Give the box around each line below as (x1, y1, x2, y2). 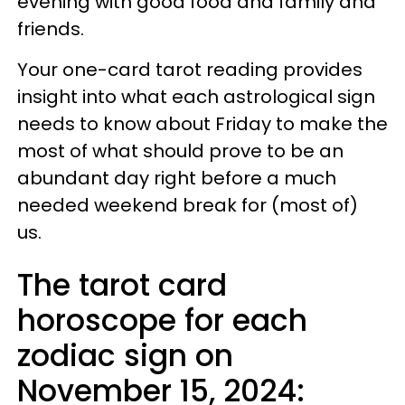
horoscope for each (17, 299, 307, 342)
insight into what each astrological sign (17, 84, 375, 109)
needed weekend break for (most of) (17, 193, 358, 218)
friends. (17, 16, 89, 42)
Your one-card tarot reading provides (17, 57, 363, 82)
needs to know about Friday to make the (17, 111, 388, 137)
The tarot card (17, 264, 227, 306)
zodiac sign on (17, 334, 233, 377)
